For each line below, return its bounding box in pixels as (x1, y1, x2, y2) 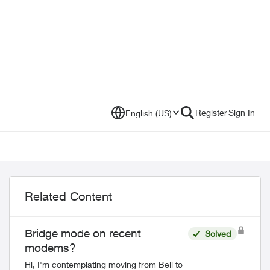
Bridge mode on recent (25, 227, 141, 240)
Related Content (25, 189, 112, 203)
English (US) (125, 107, 172, 118)
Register (195, 107, 227, 118)
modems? (25, 241, 76, 254)
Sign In (228, 107, 255, 118)
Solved (204, 228, 231, 239)
